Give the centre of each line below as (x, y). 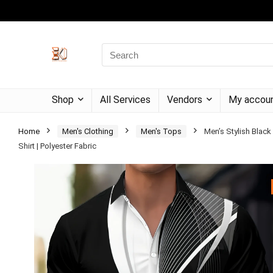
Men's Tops (161, 131)
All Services (125, 100)
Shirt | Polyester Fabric (57, 146)
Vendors (185, 100)
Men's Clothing (88, 131)
